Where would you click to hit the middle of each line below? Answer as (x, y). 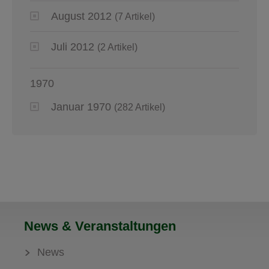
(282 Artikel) (140, 107)
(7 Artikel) (135, 16)
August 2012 (81, 16)
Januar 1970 (81, 107)
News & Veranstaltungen (100, 226)
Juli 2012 (73, 47)
